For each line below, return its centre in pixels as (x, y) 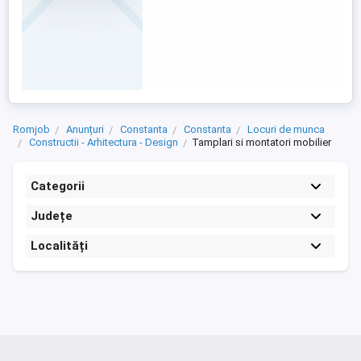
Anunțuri (85, 129)
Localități (59, 246)
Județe (52, 216)
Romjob (31, 129)
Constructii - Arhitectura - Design (104, 142)
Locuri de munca (286, 129)
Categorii (58, 186)
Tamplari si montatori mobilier (261, 142)
